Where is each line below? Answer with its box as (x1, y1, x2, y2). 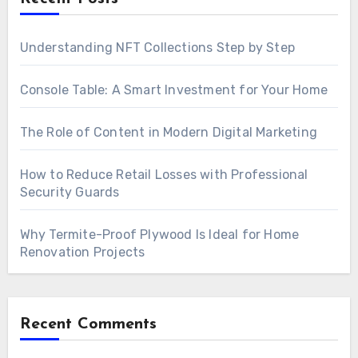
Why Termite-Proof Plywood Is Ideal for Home (19, 227, 300, 243)
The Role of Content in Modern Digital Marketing (19, 125, 317, 141)
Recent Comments (19, 316, 157, 333)
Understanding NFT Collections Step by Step (19, 40, 295, 56)
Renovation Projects (19, 245, 145, 261)
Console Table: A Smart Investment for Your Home (19, 82, 328, 98)
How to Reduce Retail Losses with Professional (19, 167, 308, 183)
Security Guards (19, 185, 120, 201)
